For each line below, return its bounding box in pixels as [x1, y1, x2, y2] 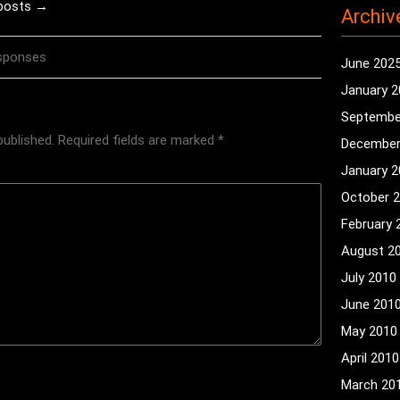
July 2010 [341, 269, 397, 287]
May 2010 [341, 322, 398, 340]
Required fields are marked [57, 131, 218, 149]
